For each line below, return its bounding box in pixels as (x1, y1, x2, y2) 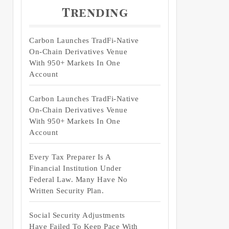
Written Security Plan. (29, 187, 104, 195)
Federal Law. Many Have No (29, 175, 128, 184)
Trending (62, 7, 128, 20)
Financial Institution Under (29, 164, 122, 173)
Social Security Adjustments (29, 211, 125, 220)
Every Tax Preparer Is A (29, 153, 111, 162)
